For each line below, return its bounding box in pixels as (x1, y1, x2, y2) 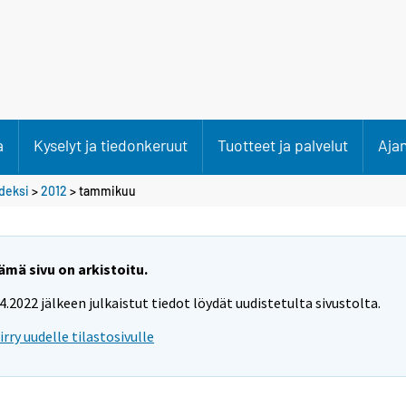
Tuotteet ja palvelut (217, 135, 348, 155)
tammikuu (79, 182, 136, 198)
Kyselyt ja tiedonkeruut (34, 135, 188, 155)
